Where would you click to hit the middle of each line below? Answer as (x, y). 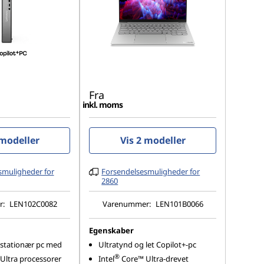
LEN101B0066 (179, 204)
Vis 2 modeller (153, 140)
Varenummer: (127, 204)
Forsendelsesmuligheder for (151, 171)
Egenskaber (112, 230)
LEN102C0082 (33, 204)
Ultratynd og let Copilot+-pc (148, 245)
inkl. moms (103, 105)
